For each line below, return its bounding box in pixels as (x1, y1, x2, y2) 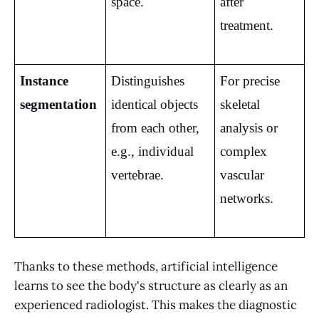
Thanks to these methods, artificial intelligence (14, 258, 278, 274)
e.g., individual (110, 143, 194, 159)
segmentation (19, 96, 97, 112)
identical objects (110, 96, 198, 112)
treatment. (219, 17, 273, 33)
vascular (219, 167, 264, 182)
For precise (219, 73, 280, 88)
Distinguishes (110, 73, 184, 88)
